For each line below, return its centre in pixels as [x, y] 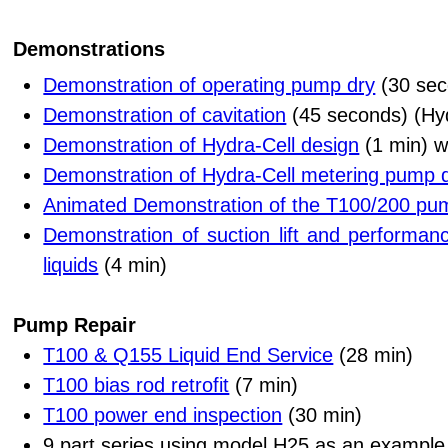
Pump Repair [75, 324]
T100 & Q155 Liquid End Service [188, 354]
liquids [71, 264]
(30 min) [322, 414]
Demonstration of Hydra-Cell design [201, 144]
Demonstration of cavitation [165, 114]
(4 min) [133, 264]
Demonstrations [89, 49]
